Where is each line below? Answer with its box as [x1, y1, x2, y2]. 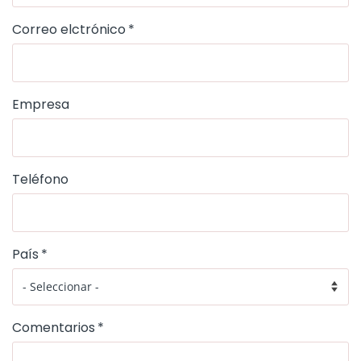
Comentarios [12, 318, 95, 338]
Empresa [12, 95, 69, 114]
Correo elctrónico [12, 20, 126, 39]
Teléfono [12, 170, 68, 189]
